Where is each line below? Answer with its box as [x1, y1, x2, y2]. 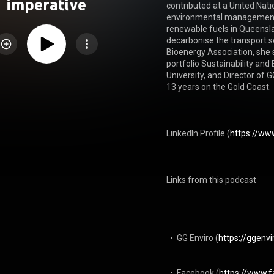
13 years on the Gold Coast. [166, 82, 272, 92]
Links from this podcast [166, 175, 257, 185]
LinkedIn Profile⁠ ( [166, 128, 231, 138]
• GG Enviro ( [170, 233, 219, 243]
